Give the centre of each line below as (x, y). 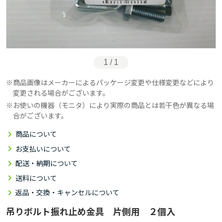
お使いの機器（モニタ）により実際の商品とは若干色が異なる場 (113, 105)
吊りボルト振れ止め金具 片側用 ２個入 (91, 211)
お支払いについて (43, 148)
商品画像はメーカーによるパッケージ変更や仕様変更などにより (113, 82)
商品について (36, 134)
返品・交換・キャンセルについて (67, 193)
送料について (36, 178)
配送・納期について (47, 163)
